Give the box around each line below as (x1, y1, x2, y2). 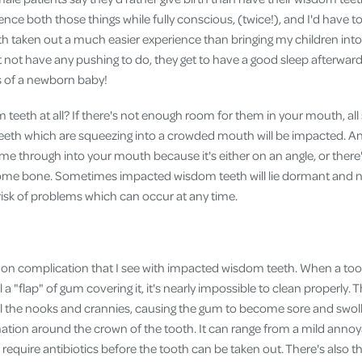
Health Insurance (157, 100, 245, 116)
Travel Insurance (157, 69, 242, 85)
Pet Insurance (157, 40, 228, 55)
